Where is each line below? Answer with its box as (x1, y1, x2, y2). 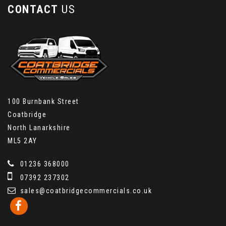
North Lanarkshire (8, 123, 71, 132)
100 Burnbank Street (8, 97, 79, 105)
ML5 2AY (8, 136, 37, 145)
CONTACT (8, 3, 59, 16)
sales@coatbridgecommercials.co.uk (18, 186, 152, 195)
